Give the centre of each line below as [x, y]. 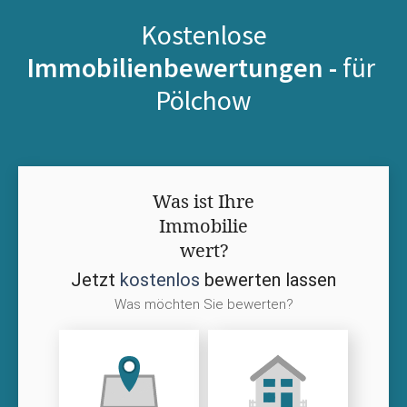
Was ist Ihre [203, 201]
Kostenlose [203, 34]
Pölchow [203, 99]
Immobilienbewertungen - [184, 67]
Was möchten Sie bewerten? [203, 304]
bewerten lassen [268, 279]
